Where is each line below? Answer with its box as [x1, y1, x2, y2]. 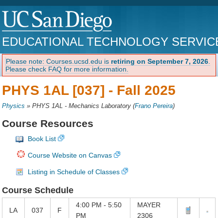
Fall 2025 [117, 82, 176, 98]
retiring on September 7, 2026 [111, 57, 209, 65]
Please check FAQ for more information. [5, 65, 129, 73]
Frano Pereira [135, 102, 173, 109]
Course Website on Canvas [28, 151, 112, 160]
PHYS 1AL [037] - [2, 82, 117, 98]
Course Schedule [2, 185, 74, 196]
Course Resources [2, 117, 94, 129]
